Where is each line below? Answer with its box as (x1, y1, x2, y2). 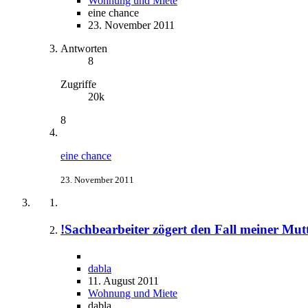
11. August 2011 (88, 274, 159, 287)
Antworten (60, 43, 107, 55)
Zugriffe (60, 78, 96, 91)
